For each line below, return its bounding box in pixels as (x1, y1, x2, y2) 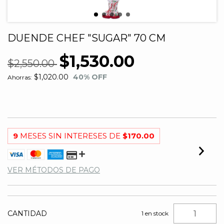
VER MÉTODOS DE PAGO (7, 165, 100, 174)
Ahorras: (7, 73, 32, 81)
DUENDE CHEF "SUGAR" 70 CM (7, 32, 165, 44)
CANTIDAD (7, 209, 47, 218)
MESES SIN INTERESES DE (20, 131, 122, 140)
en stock (143, 209, 169, 217)
